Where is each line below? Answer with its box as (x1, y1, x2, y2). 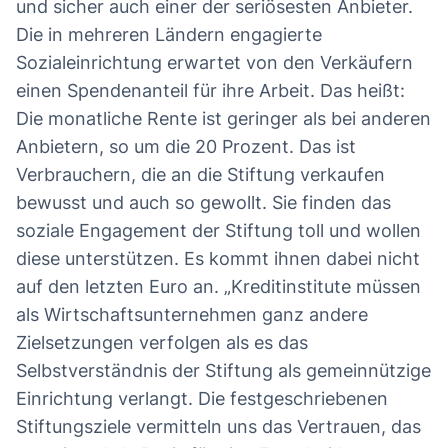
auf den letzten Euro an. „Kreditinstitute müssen (16, 276, 421, 298)
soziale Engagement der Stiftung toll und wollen (16, 220, 421, 242)
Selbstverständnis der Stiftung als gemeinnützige (16, 360, 431, 382)
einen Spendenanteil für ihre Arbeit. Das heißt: (16, 80, 405, 102)
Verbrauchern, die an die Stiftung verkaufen (16, 164, 385, 186)
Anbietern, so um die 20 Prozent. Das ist (16, 136, 356, 158)
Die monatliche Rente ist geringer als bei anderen (16, 108, 431, 130)
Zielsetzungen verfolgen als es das (16, 332, 308, 354)
